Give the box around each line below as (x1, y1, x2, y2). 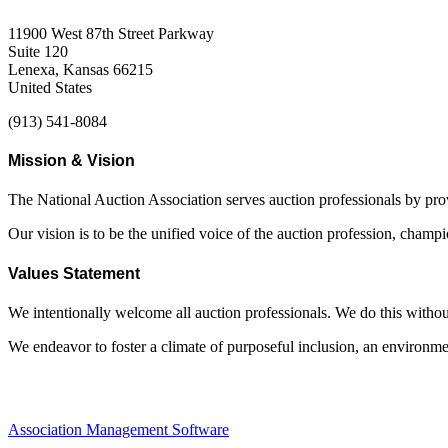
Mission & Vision (8, 152, 135, 170)
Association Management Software (8, 421, 229, 438)
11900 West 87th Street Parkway (8, 24, 214, 42)
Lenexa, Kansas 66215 (8, 60, 153, 78)
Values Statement (8, 264, 140, 282)
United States (8, 78, 92, 96)
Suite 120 (8, 42, 68, 60)
